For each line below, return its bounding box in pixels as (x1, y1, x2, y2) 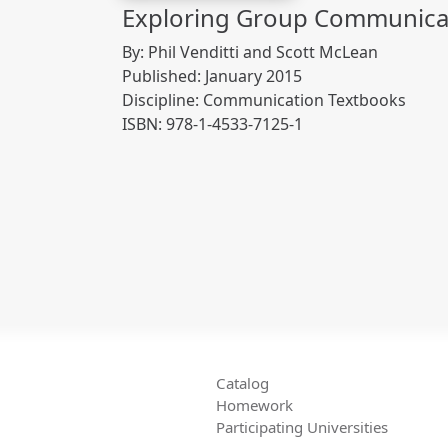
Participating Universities (216, 417, 388, 438)
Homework (216, 395, 293, 416)
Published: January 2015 (122, 64, 302, 87)
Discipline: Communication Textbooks (122, 88, 406, 111)
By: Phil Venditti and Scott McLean (122, 40, 378, 63)
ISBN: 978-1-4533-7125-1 (122, 112, 303, 135)
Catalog (216, 373, 269, 394)
